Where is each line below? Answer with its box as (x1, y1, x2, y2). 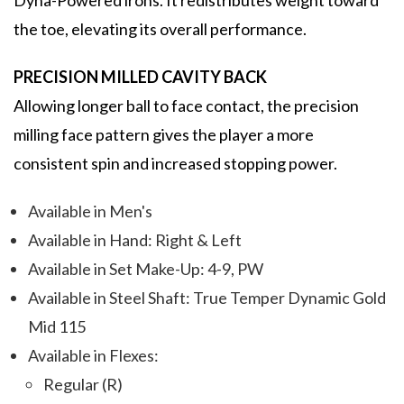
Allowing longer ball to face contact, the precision (14, 96, 359, 116)
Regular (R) (42, 374, 123, 395)
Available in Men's (28, 201, 153, 222)
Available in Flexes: (28, 345, 160, 366)
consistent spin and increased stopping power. (14, 153, 337, 174)
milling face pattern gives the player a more (14, 124, 314, 145)
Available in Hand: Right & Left (28, 230, 243, 251)
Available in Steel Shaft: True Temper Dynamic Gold (28, 288, 387, 308)
